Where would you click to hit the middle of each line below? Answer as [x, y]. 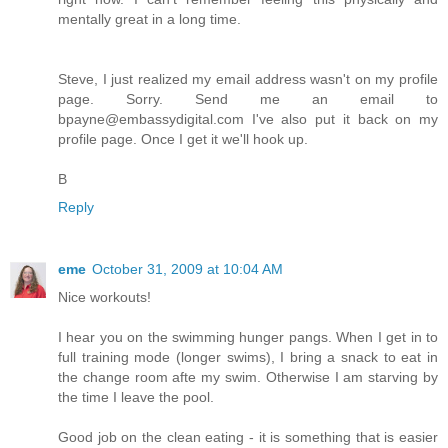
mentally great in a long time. [149, 19]
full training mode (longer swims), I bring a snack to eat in [248, 357]
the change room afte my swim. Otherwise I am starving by [248, 377]
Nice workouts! [104, 297]
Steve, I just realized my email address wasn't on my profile [248, 79]
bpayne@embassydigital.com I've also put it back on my [248, 119]
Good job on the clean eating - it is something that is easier [248, 437]
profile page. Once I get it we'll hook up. [183, 139]
